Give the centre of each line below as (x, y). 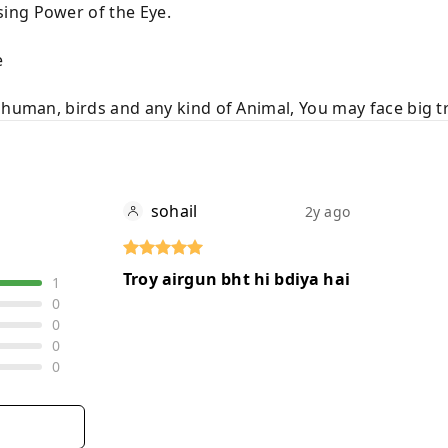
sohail (174, 211)
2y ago (327, 211)
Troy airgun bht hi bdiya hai (236, 279)
